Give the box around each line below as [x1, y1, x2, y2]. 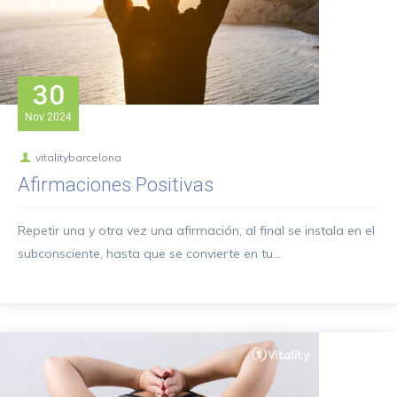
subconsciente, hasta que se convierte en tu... [18, 245, 281, 261]
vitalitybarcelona [35, 151, 121, 164]
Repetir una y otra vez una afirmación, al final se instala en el [18, 222, 375, 238]
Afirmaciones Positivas [18, 174, 214, 196]
